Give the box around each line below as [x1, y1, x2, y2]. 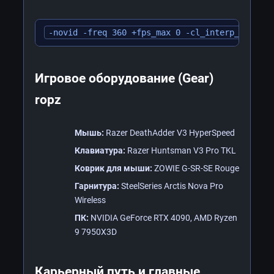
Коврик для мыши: [75, 163, 152, 173]
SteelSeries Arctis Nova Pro [119, 180, 223, 191]
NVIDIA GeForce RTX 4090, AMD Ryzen [89, 212, 237, 223]
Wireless [75, 194, 106, 205]
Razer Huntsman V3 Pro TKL [125, 145, 236, 155]
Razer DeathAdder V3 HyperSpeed [104, 127, 235, 138]
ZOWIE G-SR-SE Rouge [152, 163, 239, 173]
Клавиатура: [75, 145, 125, 155]
